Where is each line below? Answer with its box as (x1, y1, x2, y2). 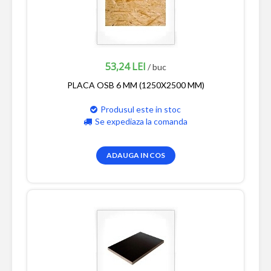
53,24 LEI (105, 59, 146, 73)
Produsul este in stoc (100, 103, 181, 114)
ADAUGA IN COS (106, 150, 165, 160)
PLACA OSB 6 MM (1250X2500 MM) (67, 79, 204, 90)
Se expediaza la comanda (95, 116, 188, 126)
